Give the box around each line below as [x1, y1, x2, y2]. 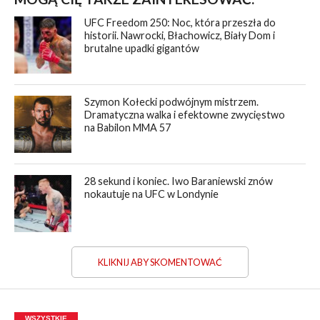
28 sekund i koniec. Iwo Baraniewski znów [84, 175, 274, 188]
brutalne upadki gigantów [84, 42, 200, 55]
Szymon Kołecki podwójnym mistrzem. [84, 96, 259, 109]
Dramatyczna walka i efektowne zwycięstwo [84, 109, 286, 121]
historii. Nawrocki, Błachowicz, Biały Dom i [84, 29, 276, 42]
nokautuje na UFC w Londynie [84, 188, 219, 201]
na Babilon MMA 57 [84, 121, 171, 134]
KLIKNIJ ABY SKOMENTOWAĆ [97, 256, 222, 269]
